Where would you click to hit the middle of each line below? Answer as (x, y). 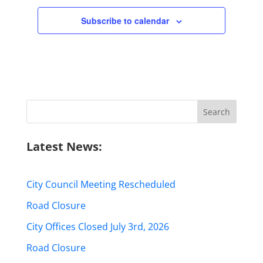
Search (41, 105)
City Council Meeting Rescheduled (101, 184)
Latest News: (64, 146)
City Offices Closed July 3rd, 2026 (97, 227)
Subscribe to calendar (125, 21)
